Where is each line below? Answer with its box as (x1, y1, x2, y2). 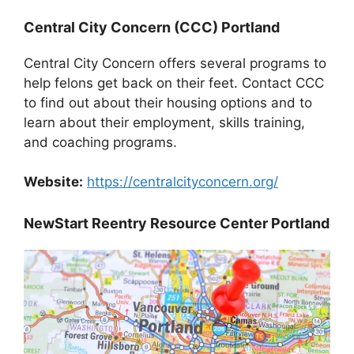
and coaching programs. (24, 134, 177, 150)
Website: (24, 174, 83, 190)
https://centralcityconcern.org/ (87, 174, 278, 190)
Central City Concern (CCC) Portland (24, 18, 280, 36)
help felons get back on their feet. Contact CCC (24, 74, 324, 91)
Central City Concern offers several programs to (24, 55, 326, 71)
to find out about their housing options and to (24, 94, 312, 111)
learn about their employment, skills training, (24, 114, 305, 130)
